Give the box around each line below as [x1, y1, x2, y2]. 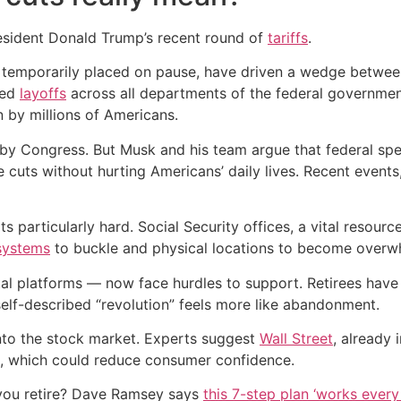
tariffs [268, 28, 308, 47]
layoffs [20, 84, 66, 103]
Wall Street [260, 328, 333, 347]
